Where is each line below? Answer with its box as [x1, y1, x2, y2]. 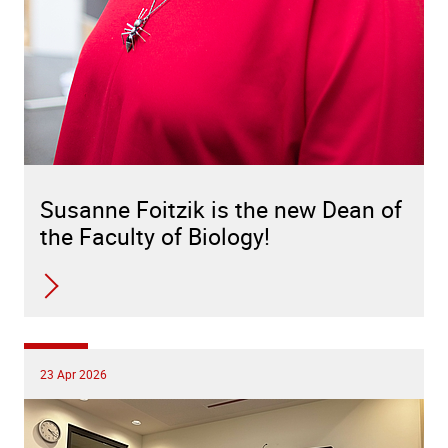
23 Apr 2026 [40, 366, 107, 383]
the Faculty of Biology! [40, 221, 270, 253]
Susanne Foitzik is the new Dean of [40, 194, 402, 226]
